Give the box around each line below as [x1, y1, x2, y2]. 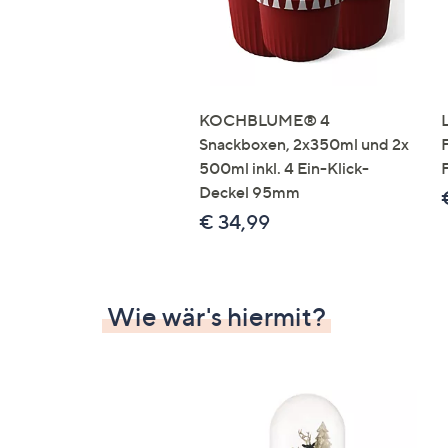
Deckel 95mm [199, 182, 300, 203]
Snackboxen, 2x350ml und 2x [199, 134, 409, 155]
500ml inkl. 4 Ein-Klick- [199, 158, 369, 179]
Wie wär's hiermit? [107, 301, 326, 333]
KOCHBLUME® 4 [199, 110, 330, 131]
